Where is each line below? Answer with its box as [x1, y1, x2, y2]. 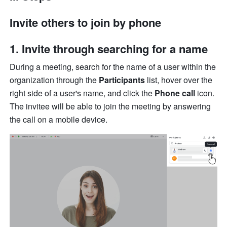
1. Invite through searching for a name [10, 41, 211, 57]
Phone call [155, 87, 196, 99]
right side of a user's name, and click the [10, 87, 155, 99]
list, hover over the [147, 74, 213, 86]
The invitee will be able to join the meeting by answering [10, 100, 211, 112]
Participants [99, 74, 147, 86]
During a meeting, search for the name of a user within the [10, 61, 216, 73]
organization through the [10, 74, 99, 86]
